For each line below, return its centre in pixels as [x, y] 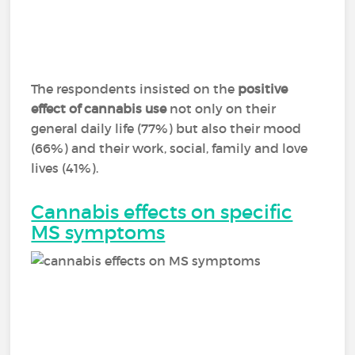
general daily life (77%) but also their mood [166, 128]
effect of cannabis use [101, 109]
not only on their [223, 109]
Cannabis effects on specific [162, 212]
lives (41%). [65, 168]
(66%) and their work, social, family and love [170, 148]
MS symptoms [98, 233]
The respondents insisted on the [135, 89]
